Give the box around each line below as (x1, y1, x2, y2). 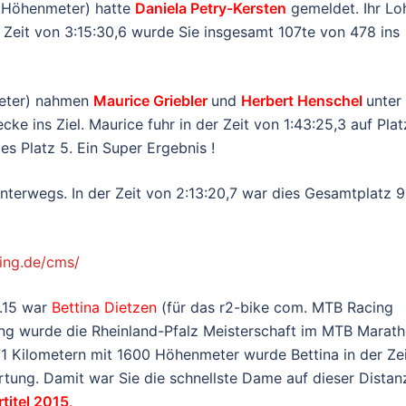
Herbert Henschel (241, 92, 366, 110)
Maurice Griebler (93, 92, 211, 110)
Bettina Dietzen (52, 298, 157, 316)
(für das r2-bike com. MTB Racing (157, 298, 393, 316)
